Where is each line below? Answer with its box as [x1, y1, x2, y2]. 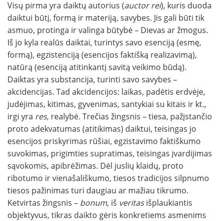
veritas [119, 197, 146, 209]
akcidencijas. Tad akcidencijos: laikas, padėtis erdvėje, [7, 86, 205, 98]
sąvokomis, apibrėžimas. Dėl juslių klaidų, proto [7, 160, 184, 172]
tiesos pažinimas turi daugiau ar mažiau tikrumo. [7, 185, 188, 196]
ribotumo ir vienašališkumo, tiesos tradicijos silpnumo [7, 173, 209, 184]
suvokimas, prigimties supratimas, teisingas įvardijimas [7, 148, 212, 159]
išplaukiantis [146, 197, 192, 209]
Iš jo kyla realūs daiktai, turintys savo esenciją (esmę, [7, 37, 201, 48]
